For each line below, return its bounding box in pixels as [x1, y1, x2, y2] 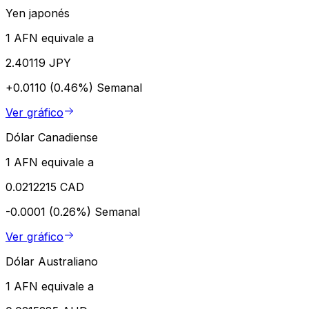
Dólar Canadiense [6, 130, 98, 144]
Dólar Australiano [6, 254, 98, 268]
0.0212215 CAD [6, 179, 84, 194]
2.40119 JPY [6, 55, 71, 70]
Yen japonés [6, 6, 70, 20]
